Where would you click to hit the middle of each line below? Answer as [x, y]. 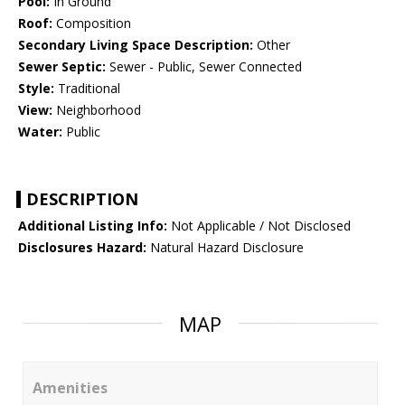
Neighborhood [97, 110]
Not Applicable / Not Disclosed [259, 226]
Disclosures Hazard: [82, 248]
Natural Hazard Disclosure [225, 248]
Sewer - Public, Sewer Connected [204, 67]
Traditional [87, 89]
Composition [92, 24]
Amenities [70, 388]
